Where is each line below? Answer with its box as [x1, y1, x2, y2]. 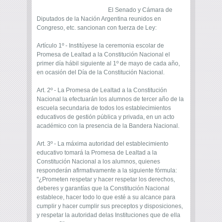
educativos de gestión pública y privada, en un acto [37, 113, 174, 121]
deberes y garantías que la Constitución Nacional [37, 185, 169, 192]
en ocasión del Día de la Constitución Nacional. [37, 69, 165, 76]
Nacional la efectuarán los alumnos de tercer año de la [37, 96, 184, 103]
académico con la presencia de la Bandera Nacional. [37, 122, 179, 130]
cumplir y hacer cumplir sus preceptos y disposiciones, [37, 203, 183, 210]
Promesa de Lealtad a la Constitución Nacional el [37, 51, 170, 58]
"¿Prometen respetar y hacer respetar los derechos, [37, 176, 175, 183]
